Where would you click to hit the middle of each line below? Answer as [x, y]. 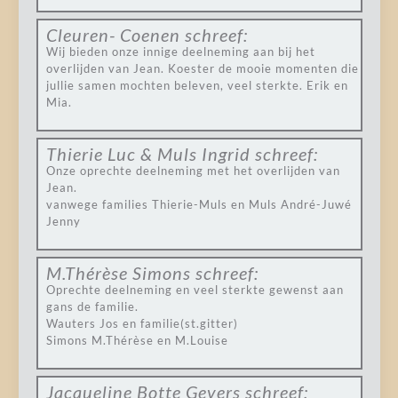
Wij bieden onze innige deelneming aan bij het [180, 52]
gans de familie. [92, 306]
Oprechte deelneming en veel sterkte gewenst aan [195, 290]
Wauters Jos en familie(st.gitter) [142, 323]
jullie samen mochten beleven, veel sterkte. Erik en [197, 85]
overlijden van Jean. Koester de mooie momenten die [202, 68]
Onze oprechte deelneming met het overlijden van [193, 171]
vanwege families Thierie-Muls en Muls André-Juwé [199, 204]
